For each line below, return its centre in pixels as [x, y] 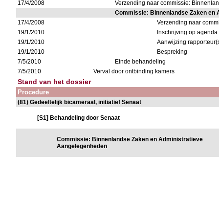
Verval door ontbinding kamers [134, 71]
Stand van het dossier [55, 82]
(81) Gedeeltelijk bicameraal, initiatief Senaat [80, 102]
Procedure [33, 92]
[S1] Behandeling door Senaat [79, 118]
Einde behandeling [141, 62]
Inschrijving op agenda [187, 32]
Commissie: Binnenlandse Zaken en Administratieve [130, 139]
